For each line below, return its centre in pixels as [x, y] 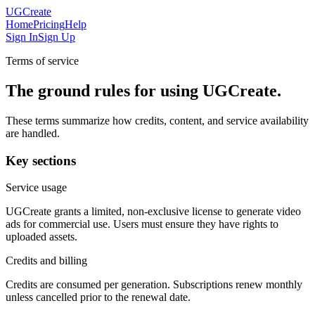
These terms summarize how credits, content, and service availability [157, 120]
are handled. [33, 133]
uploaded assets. [41, 237]
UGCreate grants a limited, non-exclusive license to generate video [153, 212]
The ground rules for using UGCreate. [143, 90]
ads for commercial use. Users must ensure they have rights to [142, 224]
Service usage [36, 188]
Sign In [22, 37]
